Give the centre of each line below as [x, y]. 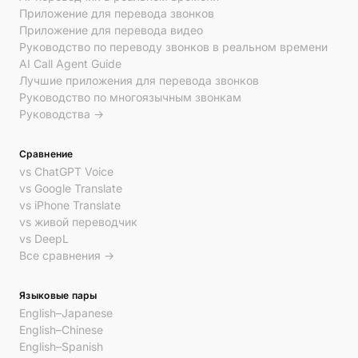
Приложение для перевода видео [111, 30]
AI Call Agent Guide [70, 64]
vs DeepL [44, 239]
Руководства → [62, 114]
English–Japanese [66, 313]
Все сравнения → [67, 255]
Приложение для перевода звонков [117, 13]
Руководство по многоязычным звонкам [130, 97]
